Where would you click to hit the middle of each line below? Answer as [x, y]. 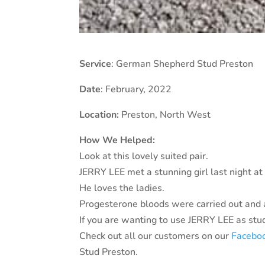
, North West [183, 115]
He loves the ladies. [122, 188]
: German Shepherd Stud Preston [182, 64]
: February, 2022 [136, 90]
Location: [99, 115]
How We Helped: [117, 140]
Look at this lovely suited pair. [144, 156]
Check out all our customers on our [156, 236]
